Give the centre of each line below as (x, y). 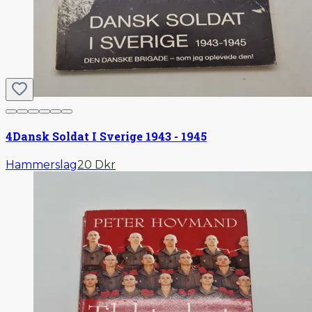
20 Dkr (96, 165)
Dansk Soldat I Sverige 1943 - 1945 (110, 136)
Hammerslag (41, 165)
